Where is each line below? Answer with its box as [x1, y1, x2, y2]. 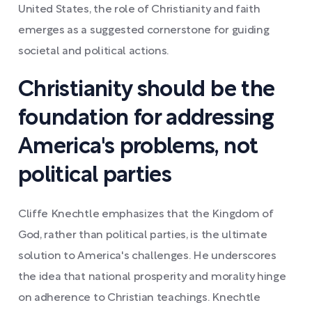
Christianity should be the [18, 79, 275, 100]
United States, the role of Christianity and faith [18, 4, 260, 15]
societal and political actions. [18, 46, 169, 56]
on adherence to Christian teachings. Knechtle [18, 292, 260, 303]
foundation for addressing [18, 108, 274, 129]
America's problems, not [18, 136, 258, 157]
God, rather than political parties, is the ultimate [18, 230, 267, 240]
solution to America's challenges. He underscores [18, 251, 276, 261]
